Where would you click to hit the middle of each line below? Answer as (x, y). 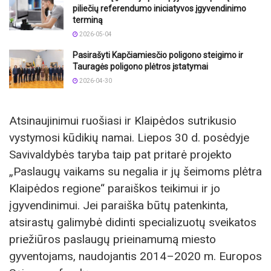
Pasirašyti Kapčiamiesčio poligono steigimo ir (158, 55)
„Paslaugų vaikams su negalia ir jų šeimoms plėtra (135, 172)
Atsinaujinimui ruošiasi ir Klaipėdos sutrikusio (123, 121)
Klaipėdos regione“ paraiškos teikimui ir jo (115, 189)
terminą (88, 20)
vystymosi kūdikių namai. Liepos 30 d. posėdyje (129, 138)
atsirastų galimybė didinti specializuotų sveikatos (133, 223)
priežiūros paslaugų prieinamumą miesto (113, 240)
